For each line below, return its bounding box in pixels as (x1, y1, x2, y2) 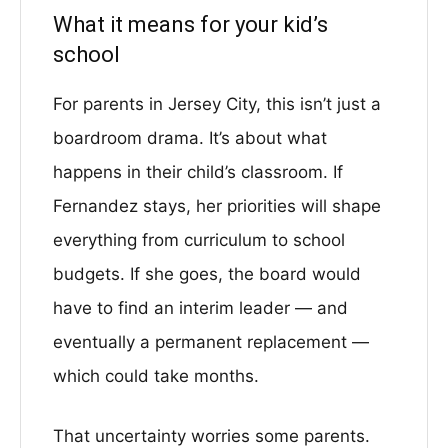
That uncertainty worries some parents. (53, 426, 370, 446)
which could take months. (53, 366, 259, 386)
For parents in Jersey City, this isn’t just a (53, 94, 381, 114)
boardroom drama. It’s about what (53, 128, 327, 148)
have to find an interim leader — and (53, 298, 348, 318)
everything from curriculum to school (53, 230, 345, 250)
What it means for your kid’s (53, 12, 328, 37)
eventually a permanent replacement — (53, 332, 369, 352)
